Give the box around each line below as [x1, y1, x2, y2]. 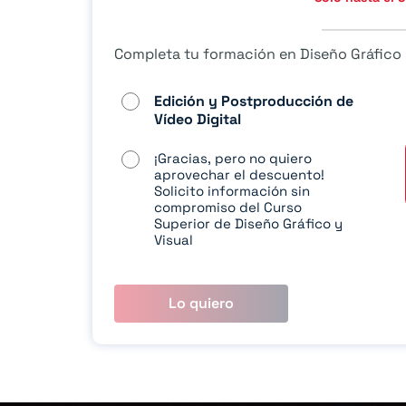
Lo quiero [169, 294, 234, 314]
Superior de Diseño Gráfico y [154, 215, 343, 233]
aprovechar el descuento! [154, 166, 324, 184]
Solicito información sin [154, 182, 310, 200]
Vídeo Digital [154, 110, 241, 130]
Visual [154, 231, 193, 249]
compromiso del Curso [154, 198, 302, 217]
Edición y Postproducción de [154, 92, 353, 111]
